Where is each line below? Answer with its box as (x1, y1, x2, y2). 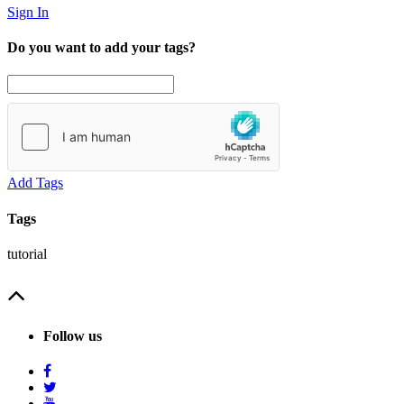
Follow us (43, 328, 102, 344)
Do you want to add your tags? (7, 40, 196, 55)
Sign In (7, 4, 49, 20)
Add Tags (7, 175, 63, 191)
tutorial (7, 245, 47, 262)
